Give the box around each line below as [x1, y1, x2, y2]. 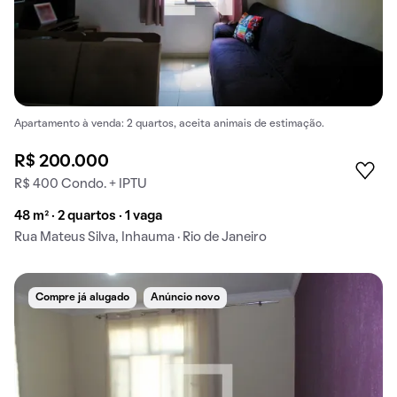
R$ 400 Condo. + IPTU [14, 178, 147, 191]
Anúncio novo [151, 293, 220, 303]
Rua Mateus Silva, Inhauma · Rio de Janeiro [14, 231, 267, 245]
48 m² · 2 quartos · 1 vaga [14, 210, 162, 223]
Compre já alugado [35, 293, 129, 303]
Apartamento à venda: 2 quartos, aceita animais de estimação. [14, 119, 324, 128]
